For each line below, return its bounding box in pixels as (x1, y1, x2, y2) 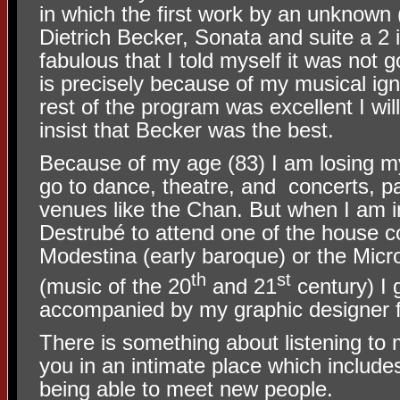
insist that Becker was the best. (39, 117, 334, 142)
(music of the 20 (39, 273, 191, 298)
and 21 (206, 273, 277, 298)
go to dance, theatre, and (39, 173, 276, 198)
